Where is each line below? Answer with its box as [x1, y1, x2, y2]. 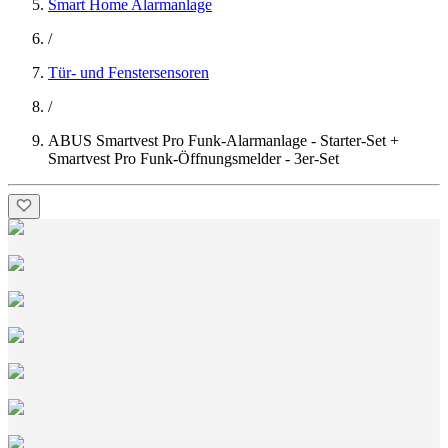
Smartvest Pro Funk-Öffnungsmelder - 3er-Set [48, 150, 339, 167]
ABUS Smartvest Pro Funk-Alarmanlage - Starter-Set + [48, 132, 399, 149]
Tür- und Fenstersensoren [48, 64, 209, 81]
